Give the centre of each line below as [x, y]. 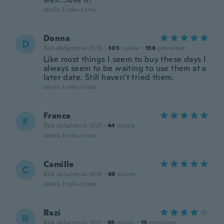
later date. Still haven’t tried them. [109, 77]
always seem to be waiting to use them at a [125, 68]
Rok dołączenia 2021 [73, 125]
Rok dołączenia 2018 [73, 174]
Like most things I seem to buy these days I [125, 59]
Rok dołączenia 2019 [73, 48]
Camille [59, 164]
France [57, 116]
